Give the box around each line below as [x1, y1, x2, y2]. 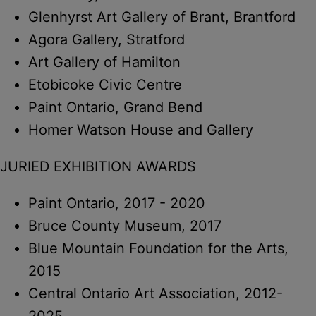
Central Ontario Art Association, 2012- [28, 284, 283, 302]
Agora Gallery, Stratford [28, 30, 185, 48]
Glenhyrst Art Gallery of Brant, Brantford [28, 8, 296, 25]
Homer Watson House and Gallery [28, 121, 253, 138]
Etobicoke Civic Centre [28, 75, 182, 93]
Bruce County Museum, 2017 [28, 217, 221, 234]
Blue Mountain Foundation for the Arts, [28, 239, 288, 257]
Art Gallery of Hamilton [28, 53, 181, 71]
